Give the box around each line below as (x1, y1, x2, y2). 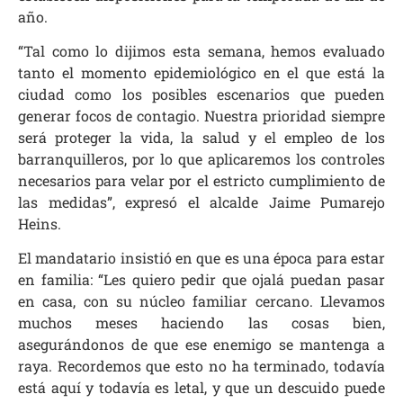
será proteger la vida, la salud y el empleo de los (18, 127, 385, 147)
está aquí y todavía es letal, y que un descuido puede (18, 378, 385, 398)
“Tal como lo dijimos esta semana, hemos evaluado (18, 40, 385, 60)
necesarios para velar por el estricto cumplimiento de (18, 170, 385, 190)
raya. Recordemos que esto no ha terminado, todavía (18, 356, 385, 376)
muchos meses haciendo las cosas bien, (18, 313, 385, 333)
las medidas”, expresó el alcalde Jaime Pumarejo (18, 192, 385, 211)
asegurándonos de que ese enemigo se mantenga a (18, 335, 385, 354)
